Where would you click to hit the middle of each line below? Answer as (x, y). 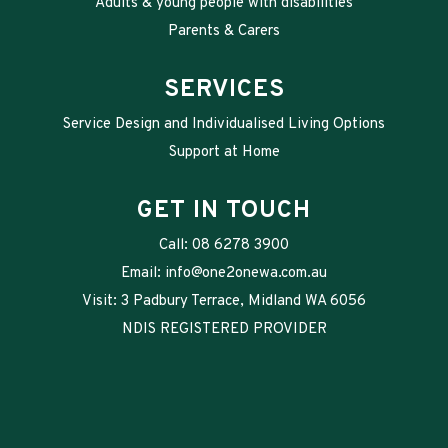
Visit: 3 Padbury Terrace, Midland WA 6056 (224, 301)
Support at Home (224, 152)
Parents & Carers (224, 31)
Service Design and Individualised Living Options (224, 124)
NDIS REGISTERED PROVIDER (224, 329)
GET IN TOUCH (224, 210)
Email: (143, 273)
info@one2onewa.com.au (246, 273)
